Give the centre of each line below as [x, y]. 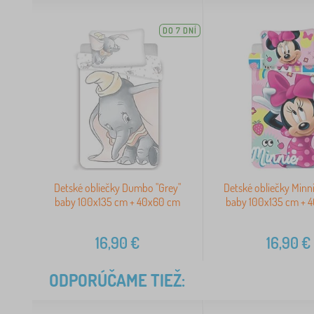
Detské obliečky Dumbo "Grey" [117, 187]
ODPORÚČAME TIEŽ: [117, 280]
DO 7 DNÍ [179, 30]
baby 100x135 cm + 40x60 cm [117, 202]
